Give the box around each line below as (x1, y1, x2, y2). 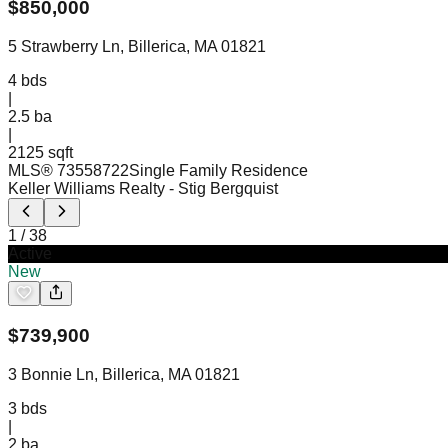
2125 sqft (8, 144, 73, 162)
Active (8, 245, 52, 263)
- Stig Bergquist (169, 180, 278, 198)
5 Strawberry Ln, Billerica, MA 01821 (8, 38, 266, 56)
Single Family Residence (129, 162, 308, 180)
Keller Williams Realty (8, 180, 165, 198)
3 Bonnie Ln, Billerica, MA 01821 (8, 365, 240, 383)
